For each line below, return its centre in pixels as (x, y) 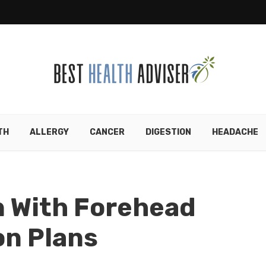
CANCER (107, 132)
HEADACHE (235, 132)
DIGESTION (168, 132)
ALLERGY (49, 132)
